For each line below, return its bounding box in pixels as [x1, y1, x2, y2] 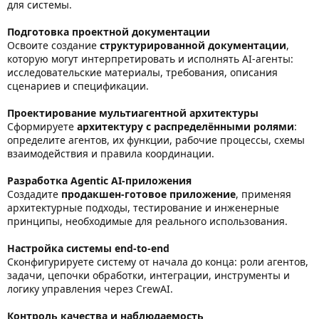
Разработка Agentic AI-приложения [7, 174, 192, 188]
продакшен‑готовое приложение [61, 187, 236, 202]
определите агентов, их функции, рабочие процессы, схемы [7, 133, 305, 147]
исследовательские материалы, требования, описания [7, 66, 278, 80]
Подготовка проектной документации [7, 25, 210, 39]
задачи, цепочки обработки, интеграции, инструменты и [7, 268, 290, 283]
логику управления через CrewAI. [7, 282, 173, 296]
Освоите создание [7, 38, 100, 53]
